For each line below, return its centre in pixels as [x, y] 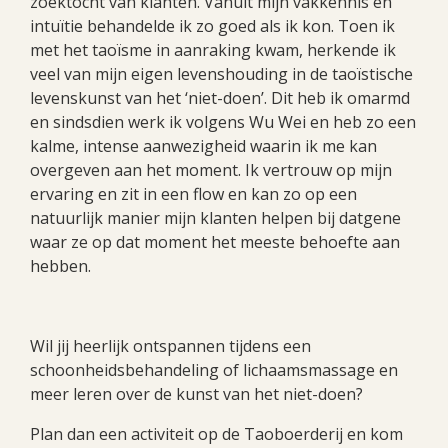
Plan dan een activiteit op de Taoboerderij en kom [216, 433]
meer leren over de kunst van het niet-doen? [196, 393]
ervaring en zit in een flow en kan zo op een [193, 193]
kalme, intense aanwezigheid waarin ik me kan [203, 145]
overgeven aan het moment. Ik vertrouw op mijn [211, 169]
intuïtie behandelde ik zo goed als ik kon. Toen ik [212, 25]
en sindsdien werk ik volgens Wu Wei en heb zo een [223, 121]
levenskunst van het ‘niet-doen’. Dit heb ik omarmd [220, 97]
